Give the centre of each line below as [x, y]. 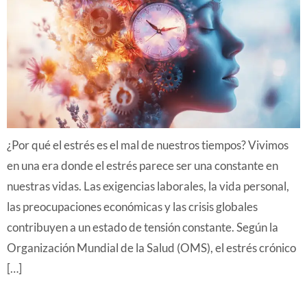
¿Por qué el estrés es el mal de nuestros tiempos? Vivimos [148, 145]
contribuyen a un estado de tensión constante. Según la [143, 228]
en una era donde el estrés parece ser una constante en [143, 166]
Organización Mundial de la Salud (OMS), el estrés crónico [151, 248]
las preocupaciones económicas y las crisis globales [132, 207]
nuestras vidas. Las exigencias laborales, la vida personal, [148, 186]
